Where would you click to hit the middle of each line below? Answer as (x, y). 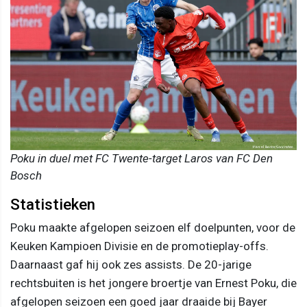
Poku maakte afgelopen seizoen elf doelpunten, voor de (153, 228)
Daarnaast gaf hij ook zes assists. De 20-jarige (131, 265)
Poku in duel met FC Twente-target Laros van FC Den (142, 159)
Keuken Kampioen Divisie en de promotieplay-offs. (139, 246)
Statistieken (53, 205)
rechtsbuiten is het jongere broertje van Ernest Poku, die (153, 283)
